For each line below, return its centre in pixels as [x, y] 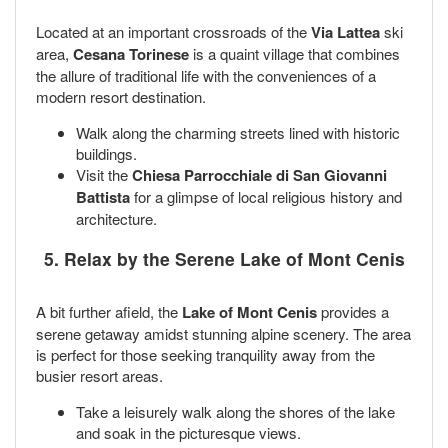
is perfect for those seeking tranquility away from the [205, 355]
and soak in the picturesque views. [188, 433]
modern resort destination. [121, 96]
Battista [103, 196]
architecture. [116, 218]
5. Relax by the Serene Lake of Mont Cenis [224, 259]
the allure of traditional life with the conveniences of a [206, 75]
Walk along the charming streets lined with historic [238, 132]
